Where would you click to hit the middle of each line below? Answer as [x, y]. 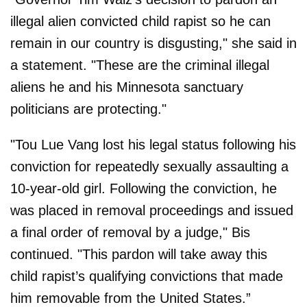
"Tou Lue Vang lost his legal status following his [153, 145]
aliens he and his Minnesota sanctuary [127, 87]
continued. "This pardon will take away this [139, 255]
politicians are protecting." [88, 109]
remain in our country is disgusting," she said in [153, 44]
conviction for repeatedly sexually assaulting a [149, 167]
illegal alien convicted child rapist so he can [140, 22]
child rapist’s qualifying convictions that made [147, 277]
